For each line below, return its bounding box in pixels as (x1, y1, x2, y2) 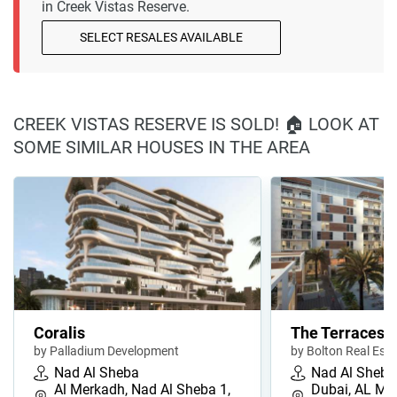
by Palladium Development (34, 344, 179, 359)
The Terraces (291, 323, 385, 343)
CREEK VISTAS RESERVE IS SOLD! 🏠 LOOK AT (13, 113, 379, 136)
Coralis (34, 323, 85, 343)
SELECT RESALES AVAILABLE (80, 30, 243, 45)
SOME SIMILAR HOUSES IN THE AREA (13, 136, 310, 159)
